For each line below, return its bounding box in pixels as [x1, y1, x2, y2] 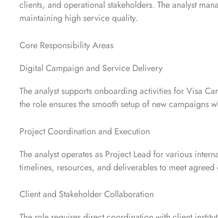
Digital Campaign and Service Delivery [19, 61, 163, 74]
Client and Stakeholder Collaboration [19, 188, 154, 201]
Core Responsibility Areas [19, 38, 113, 52]
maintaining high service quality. [19, 12, 138, 25]
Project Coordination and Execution [19, 125, 150, 138]
